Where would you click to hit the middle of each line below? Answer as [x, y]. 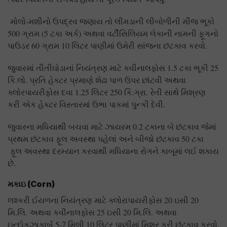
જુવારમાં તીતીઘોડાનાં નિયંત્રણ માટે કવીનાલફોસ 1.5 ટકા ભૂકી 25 [113, 67]
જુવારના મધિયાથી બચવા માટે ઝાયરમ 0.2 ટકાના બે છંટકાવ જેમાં [112, 126]
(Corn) [40, 184]
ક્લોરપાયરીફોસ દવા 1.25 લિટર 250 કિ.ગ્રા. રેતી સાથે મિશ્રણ [107, 92]
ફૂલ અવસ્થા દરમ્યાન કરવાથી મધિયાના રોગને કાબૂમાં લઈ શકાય [113, 150]
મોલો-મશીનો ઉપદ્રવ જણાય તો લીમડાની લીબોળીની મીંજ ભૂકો [111, 21]
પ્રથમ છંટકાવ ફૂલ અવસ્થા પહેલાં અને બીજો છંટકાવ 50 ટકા [106, 138]
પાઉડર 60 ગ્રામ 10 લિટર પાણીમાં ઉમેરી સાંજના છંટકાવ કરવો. [107, 45]
